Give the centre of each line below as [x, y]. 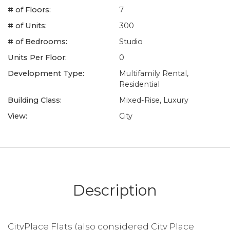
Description [115, 190]
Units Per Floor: [37, 58]
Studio [131, 42]
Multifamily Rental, [154, 74]
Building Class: [35, 100]
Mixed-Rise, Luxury [154, 100]
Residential [140, 84]
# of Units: [27, 26]
